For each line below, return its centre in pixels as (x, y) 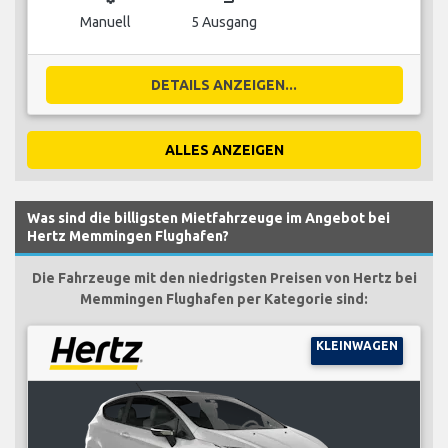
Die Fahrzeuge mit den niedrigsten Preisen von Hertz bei (224, 277)
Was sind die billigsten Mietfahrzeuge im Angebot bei (208, 217)
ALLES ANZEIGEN (224, 149)
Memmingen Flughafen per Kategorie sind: (224, 298)
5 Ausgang (224, 22)
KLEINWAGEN (356, 345)
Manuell (105, 22)
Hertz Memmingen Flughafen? (128, 235)
